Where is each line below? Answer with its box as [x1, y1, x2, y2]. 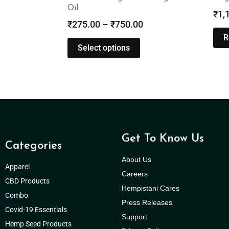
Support [122, 213, 148, 221]
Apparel [5, 163, 30, 171]
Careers [122, 170, 148, 178]
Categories [5, 140, 62, 152]
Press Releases [122, 198, 173, 207]
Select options [78, 42, 130, 53]
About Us [122, 155, 152, 164]
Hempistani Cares [122, 184, 180, 193]
